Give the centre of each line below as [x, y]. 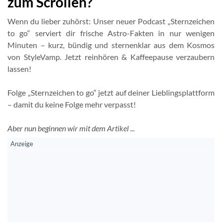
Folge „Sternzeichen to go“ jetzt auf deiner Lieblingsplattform [111, 92]
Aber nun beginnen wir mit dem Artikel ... [71, 128]
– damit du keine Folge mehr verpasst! [72, 104]
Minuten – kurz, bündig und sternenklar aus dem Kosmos [111, 45]
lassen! [19, 69]
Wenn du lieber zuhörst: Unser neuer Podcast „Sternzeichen [111, 21]
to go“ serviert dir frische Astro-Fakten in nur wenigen [111, 33]
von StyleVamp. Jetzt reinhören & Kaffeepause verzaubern [111, 57]
